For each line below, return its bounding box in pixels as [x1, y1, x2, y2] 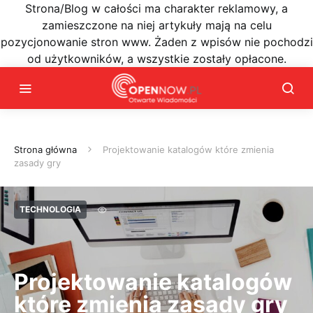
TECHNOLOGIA [20, 204, 81, 214]
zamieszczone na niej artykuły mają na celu [41, 18, 272, 32]
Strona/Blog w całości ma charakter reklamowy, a [25, 1, 288, 15]
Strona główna [14, 144, 77, 155]
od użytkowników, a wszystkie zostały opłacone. [27, 52, 286, 66]
